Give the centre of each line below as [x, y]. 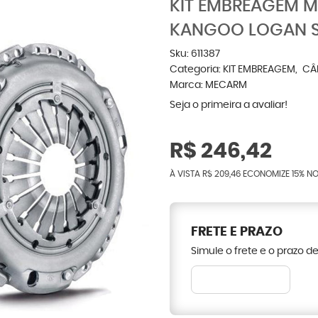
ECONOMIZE [266, 174]
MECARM [226, 85]
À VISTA [186, 174]
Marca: [187, 85]
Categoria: [195, 70]
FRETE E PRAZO [237, 232]
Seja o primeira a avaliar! [229, 105]
